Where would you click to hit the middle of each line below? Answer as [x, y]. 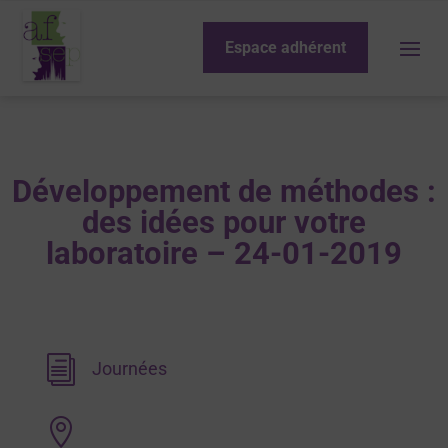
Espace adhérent [286, 47]
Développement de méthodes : [224, 191]
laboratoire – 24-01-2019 [224, 253]
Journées [129, 368]
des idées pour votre [224, 222]
